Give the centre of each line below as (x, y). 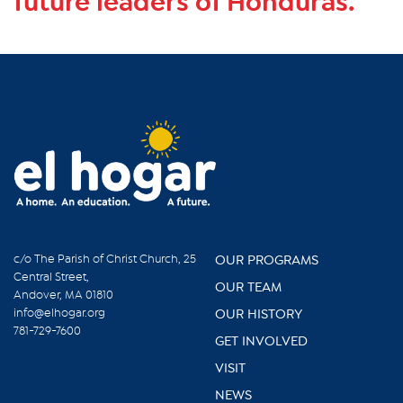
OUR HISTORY (259, 313)
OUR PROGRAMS (267, 260)
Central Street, (51, 276)
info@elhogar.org (59, 312)
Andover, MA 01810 (63, 294)
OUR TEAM (248, 287)
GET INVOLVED (261, 340)
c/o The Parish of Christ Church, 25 (105, 258)
